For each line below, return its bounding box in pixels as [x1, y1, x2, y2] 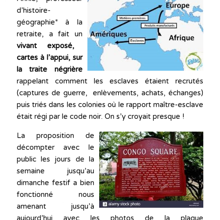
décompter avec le [16, 142, 95, 152]
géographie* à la [16, 17, 83, 27]
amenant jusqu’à [16, 201, 95, 211]
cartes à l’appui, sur [16, 53, 83, 62]
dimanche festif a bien [16, 178, 95, 187]
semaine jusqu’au [16, 166, 95, 175]
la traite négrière [16, 64, 83, 74]
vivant [16, 41, 37, 50]
